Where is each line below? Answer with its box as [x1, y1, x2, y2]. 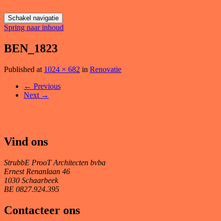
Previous [32, 81, 61, 90]
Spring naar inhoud [4, 23, 64, 32]
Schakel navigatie [8, 14, 59, 22]
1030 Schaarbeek [4, 176, 58, 184]
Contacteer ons [4, 203, 80, 217]
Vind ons [4, 135, 48, 148]
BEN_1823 [4, 41, 58, 55]
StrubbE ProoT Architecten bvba [4, 158, 106, 167]
